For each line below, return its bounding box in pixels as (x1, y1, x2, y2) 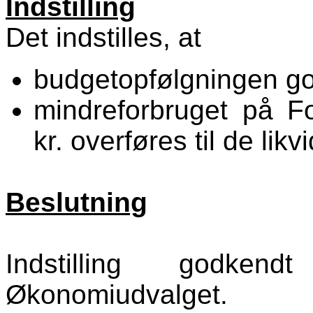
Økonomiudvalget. (6, 279, 228, 310)
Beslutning (6, 187, 147, 218)
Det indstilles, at (6, 22, 201, 53)
